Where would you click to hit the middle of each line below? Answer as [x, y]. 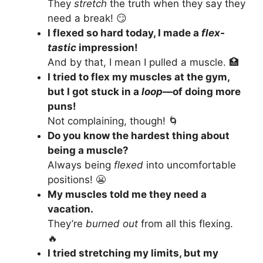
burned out [112, 224]
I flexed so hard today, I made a [124, 33]
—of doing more [202, 92]
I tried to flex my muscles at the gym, [139, 77]
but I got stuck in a [95, 92]
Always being [81, 165]
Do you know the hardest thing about [139, 136]
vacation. [70, 209]
